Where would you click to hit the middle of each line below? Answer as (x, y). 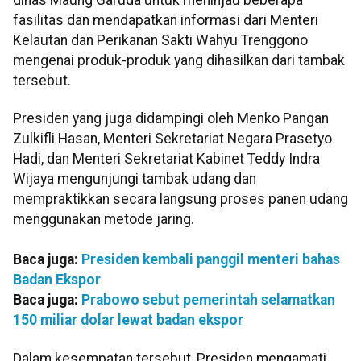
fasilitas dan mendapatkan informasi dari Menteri (166, 20)
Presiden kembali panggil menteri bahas (211, 260)
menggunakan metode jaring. (104, 220)
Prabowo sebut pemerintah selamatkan (208, 300)
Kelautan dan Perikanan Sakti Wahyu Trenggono (160, 40)
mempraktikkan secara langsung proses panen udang (180, 199)
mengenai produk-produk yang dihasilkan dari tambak (179, 60)
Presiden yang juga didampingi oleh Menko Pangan (171, 119)
